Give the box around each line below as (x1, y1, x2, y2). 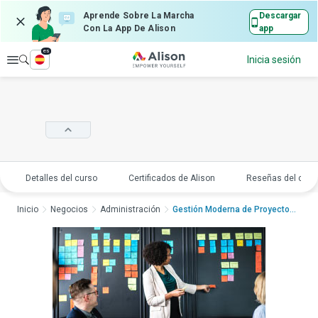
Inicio (17, 204, 38, 214)
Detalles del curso (25, 173, 97, 183)
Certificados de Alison (128, 173, 215, 183)
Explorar (18, 54, 58, 65)
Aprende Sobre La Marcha (83, 11, 194, 21)
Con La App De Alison (83, 23, 175, 33)
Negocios (50, 204, 88, 214)
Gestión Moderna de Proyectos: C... (172, 204, 290, 214)
